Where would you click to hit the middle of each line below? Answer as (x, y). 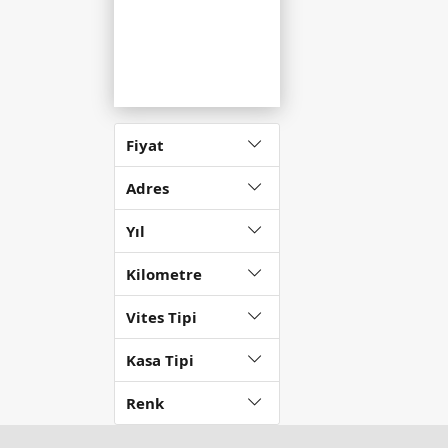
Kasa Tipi (160, 360)
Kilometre (164, 274)
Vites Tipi (161, 317)
